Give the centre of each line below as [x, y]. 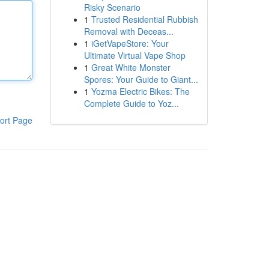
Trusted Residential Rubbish [144, 19]
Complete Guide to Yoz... [131, 103]
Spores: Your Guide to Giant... [141, 79]
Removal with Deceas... [128, 31]
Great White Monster [131, 67]
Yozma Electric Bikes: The [140, 91]
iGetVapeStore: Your [130, 43]
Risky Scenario [112, 7]
